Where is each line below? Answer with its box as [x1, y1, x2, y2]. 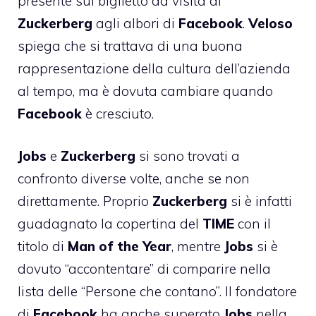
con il [234, 215, 271, 233]
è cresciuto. [82, 104, 154, 122]
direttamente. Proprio [18, 193, 152, 210]
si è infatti [227, 193, 292, 210]
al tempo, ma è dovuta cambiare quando [18, 82, 273, 99]
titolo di [18, 238, 68, 255]
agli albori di [92, 14, 178, 32]
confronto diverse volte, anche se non [18, 170, 250, 188]
